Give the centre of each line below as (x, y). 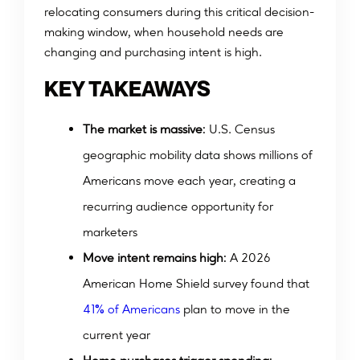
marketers (110, 232)
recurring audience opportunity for (178, 207)
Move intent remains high (153, 258)
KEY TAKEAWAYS (127, 89)
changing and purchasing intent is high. (153, 52)
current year (117, 335)
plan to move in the (237, 309)
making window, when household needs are (164, 32)
